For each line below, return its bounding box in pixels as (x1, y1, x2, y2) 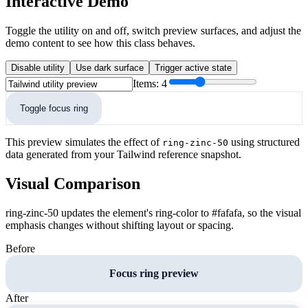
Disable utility (11, 63, 65, 74)
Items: (133, 78, 162, 90)
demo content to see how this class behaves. (5, 37, 195, 49)
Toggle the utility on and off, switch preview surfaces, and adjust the (5, 25, 301, 37)
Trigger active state (155, 63, 232, 74)
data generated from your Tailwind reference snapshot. (5, 148, 241, 161)
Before (5, 242, 35, 254)
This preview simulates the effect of (5, 136, 162, 148)
